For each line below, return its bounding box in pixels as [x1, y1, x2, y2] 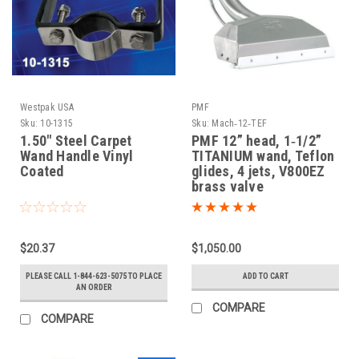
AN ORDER [75, 283, 112, 292]
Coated [20, 163, 64, 180]
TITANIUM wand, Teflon [192, 147, 335, 165]
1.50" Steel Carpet [20, 132, 132, 150]
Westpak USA [20, 102, 74, 114]
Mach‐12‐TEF [212, 118, 267, 130]
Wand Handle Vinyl [20, 147, 134, 165]
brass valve [192, 178, 264, 196]
